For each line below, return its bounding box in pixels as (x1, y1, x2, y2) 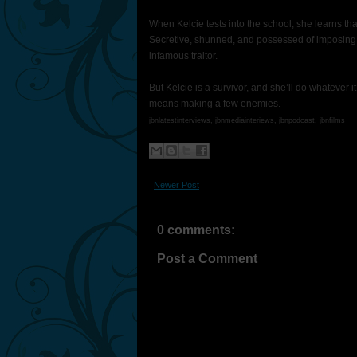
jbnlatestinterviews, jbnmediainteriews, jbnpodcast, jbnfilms (149, 116, 345, 124)
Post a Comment (157, 252, 257, 265)
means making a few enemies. (149, 98, 280, 109)
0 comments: (157, 223, 235, 237)
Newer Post (154, 180, 199, 190)
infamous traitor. (149, 50, 218, 61)
